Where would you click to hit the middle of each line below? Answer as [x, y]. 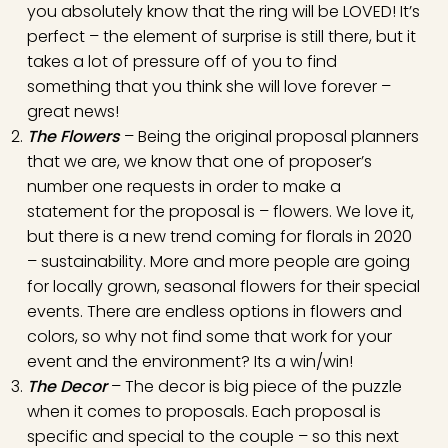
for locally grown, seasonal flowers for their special [223, 286]
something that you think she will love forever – [208, 86]
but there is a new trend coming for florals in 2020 [219, 236]
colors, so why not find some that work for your [209, 336]
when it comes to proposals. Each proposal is [203, 411]
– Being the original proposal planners [269, 136]
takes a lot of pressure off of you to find [181, 61]
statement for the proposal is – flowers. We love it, [220, 211]
